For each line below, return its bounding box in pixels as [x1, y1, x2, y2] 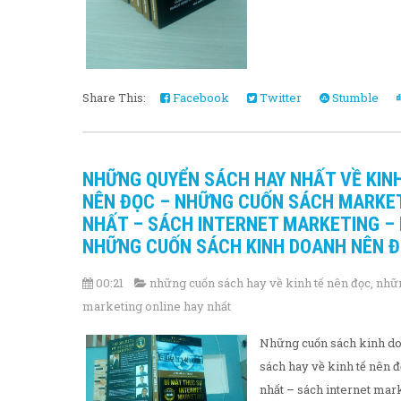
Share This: [82, 89, 151, 106]
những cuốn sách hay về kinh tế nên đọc [149, 274, 371, 291]
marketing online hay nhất [82, 297, 231, 314]
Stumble [329, 89, 379, 106]
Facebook [170, 89, 229, 106]
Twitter [257, 89, 302, 106]
